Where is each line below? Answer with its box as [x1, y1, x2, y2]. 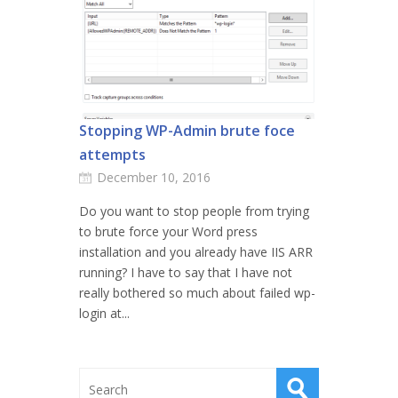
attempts [79, 145, 146, 164]
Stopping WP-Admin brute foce [79, 121, 295, 140]
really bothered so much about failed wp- [79, 284, 315, 301]
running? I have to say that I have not [79, 264, 292, 281]
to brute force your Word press [79, 223, 258, 240]
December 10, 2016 [97, 169, 211, 186]
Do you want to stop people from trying [79, 203, 309, 219]
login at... [79, 305, 130, 322]
